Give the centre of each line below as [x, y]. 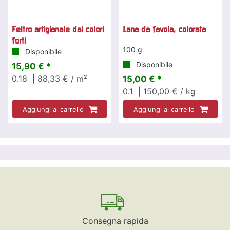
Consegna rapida [115, 221]
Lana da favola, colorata [164, 30]
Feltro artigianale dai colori [58, 30]
